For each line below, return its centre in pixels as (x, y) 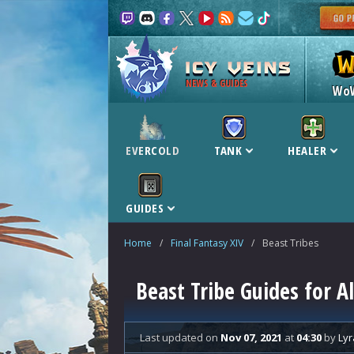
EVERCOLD (153, 150)
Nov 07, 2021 (251, 337)
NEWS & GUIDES (217, 83)
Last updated (173, 337)
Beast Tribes (290, 243)
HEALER (307, 150)
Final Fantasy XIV (207, 243)
